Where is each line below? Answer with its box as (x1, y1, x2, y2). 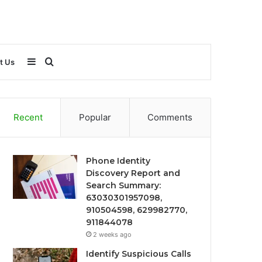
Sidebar (35, 56, 69, 67)
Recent (13, 112, 43, 123)
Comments (147, 112, 193, 123)
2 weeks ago (93, 230, 132, 239)
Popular (79, 112, 111, 123)
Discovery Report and (86, 168, 181, 178)
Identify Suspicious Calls (86, 249, 192, 259)
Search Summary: (86, 180, 161, 191)
